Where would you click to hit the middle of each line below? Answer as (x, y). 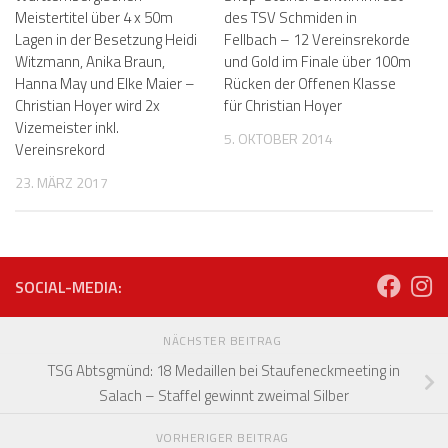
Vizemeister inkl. (67, 128)
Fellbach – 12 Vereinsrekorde (317, 40)
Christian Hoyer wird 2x (87, 106)
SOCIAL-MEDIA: (68, 286)
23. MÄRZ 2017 (61, 183)
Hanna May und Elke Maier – (105, 84)
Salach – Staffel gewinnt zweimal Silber (224, 396)
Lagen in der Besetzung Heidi (106, 40)
